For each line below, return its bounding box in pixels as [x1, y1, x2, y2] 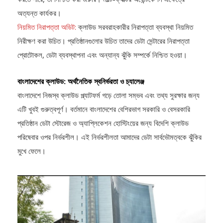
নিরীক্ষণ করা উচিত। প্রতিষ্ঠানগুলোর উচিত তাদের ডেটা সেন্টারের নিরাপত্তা [17, 35, 190, 46]
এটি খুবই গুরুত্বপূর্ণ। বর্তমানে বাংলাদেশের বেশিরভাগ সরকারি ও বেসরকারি [17, 104, 190, 114]
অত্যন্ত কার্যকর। [17, 7, 61, 18]
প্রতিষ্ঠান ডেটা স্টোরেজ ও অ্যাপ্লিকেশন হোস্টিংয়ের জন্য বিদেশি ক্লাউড [17, 117, 189, 128]
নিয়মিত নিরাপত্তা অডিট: [17, 21, 76, 32]
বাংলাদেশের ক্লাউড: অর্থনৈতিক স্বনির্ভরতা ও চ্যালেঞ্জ [17, 76, 144, 86]
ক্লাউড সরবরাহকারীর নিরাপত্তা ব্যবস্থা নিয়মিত [76, 21, 193, 32]
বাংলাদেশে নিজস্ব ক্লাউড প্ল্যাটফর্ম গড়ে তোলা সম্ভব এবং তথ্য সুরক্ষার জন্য [17, 90, 200, 100]
